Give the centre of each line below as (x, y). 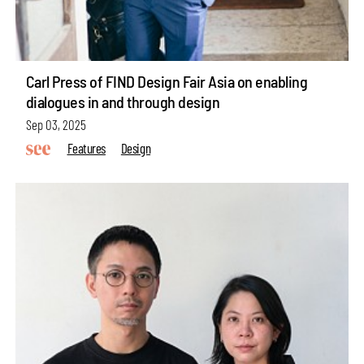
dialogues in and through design (123, 102)
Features (86, 147)
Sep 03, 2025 (56, 125)
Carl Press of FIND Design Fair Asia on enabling (167, 82)
